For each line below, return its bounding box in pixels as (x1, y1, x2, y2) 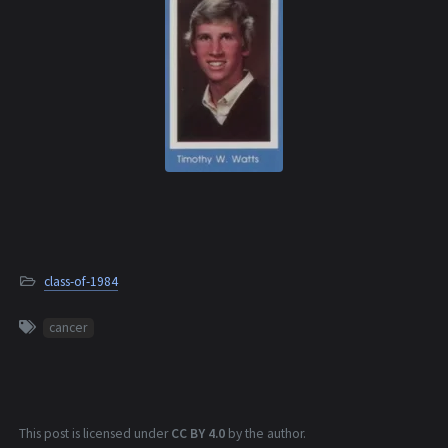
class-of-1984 (44, 273, 118, 291)
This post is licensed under (19, 425, 171, 443)
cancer (49, 319, 88, 337)
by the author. (225, 425, 306, 443)
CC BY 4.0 (171, 425, 225, 443)
